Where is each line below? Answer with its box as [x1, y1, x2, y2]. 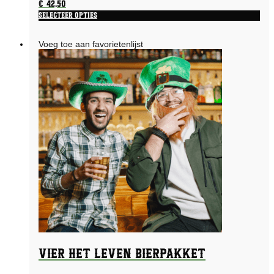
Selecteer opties [39, 10, 97, 21]
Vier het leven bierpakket [39, 245, 206, 263]
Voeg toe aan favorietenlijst [39, 39, 143, 50]
